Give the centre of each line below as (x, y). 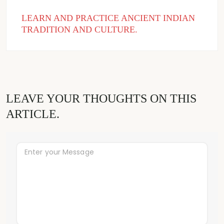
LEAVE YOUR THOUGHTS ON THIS (101, 98)
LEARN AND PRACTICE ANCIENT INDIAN (108, 18)
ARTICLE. (33, 114)
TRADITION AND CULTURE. (79, 29)
